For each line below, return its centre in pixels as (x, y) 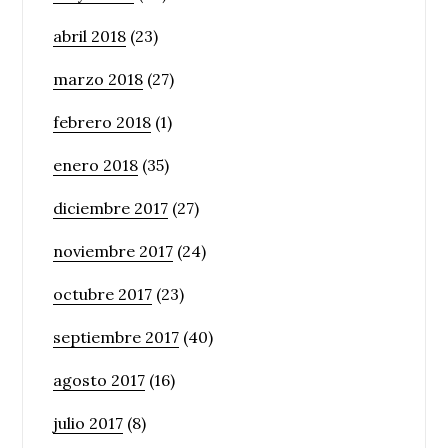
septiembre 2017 (116, 336)
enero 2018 (96, 164)
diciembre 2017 (111, 207)
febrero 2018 (102, 121)
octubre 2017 (103, 293)
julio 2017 (88, 422)
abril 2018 (90, 35)
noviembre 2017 (113, 250)
